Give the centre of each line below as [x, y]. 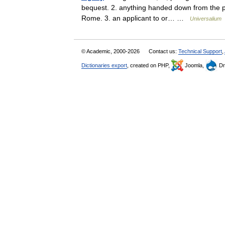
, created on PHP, [149, 65]
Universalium [206, 19]
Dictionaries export [104, 65]
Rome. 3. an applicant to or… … [136, 18]
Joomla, [194, 65]
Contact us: [163, 51]
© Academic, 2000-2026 [111, 51]
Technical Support [200, 51]
